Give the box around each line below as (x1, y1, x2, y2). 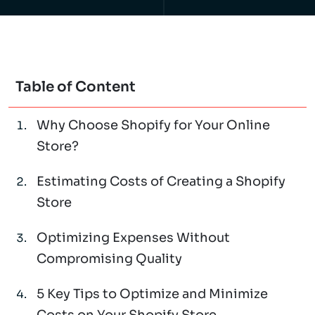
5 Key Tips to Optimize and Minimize (37, 286, 268, 302)
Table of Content (15, 78, 136, 96)
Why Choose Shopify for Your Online (37, 117, 270, 133)
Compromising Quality (37, 251, 182, 266)
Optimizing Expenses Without (37, 230, 230, 245)
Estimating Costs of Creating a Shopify (37, 174, 285, 189)
